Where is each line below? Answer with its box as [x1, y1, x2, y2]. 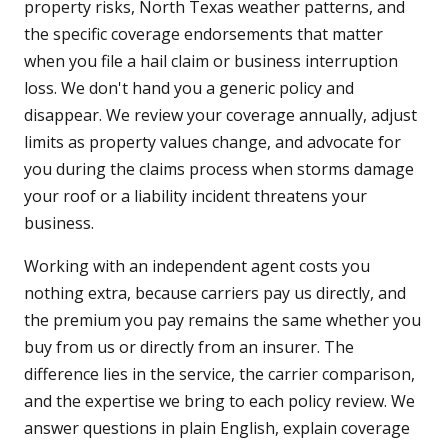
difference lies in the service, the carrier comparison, [24, 363, 415, 386]
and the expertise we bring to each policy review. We [24, 390, 415, 413]
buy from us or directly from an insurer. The [24, 336, 354, 359]
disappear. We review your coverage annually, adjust [24, 104, 417, 127]
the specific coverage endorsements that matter [24, 23, 383, 46]
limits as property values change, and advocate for [24, 131, 401, 154]
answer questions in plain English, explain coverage [24, 417, 410, 440]
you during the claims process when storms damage [24, 158, 414, 181]
